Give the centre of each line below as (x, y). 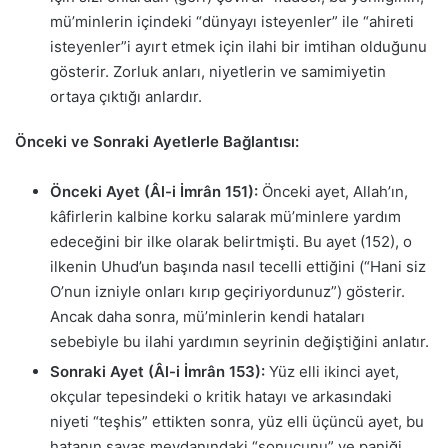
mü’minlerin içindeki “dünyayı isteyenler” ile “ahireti (232, 22)
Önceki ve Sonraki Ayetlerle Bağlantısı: (157, 142)
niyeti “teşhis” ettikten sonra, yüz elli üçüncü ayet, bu (237, 422)
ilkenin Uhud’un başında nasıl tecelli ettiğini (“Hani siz (238, 267)
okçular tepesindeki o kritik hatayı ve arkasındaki (221, 397)
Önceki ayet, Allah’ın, (333, 192)
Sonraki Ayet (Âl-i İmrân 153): (157, 372)
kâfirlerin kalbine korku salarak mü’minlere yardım (225, 217)
